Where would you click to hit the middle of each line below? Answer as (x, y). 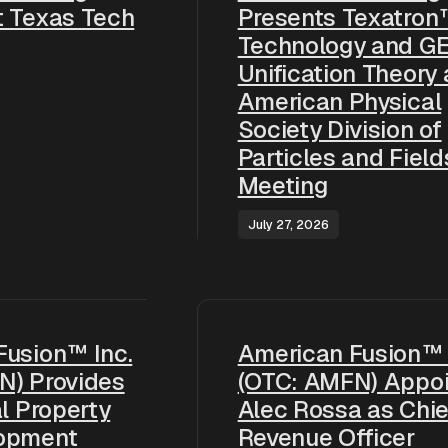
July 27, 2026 (288, 224)
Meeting (282, 185)
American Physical (339, 101)
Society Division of (339, 129)
